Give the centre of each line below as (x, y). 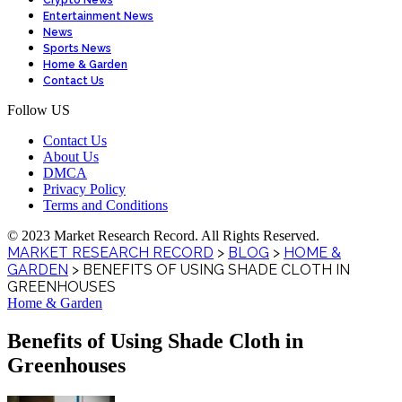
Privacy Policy (84, 189)
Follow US (39, 110)
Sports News (77, 48)
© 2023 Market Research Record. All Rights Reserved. (163, 236)
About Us (71, 157)
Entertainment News (98, 16)
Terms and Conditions (105, 205)
